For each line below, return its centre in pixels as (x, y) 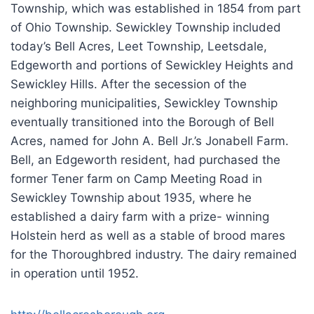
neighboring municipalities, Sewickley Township (144, 103)
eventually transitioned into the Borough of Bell (142, 122)
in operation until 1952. (75, 273)
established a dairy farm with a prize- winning (140, 217)
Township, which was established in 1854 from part (156, 8)
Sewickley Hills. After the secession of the (129, 84)
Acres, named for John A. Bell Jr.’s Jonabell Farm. (150, 141)
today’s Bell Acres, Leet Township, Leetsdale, (139, 46)
